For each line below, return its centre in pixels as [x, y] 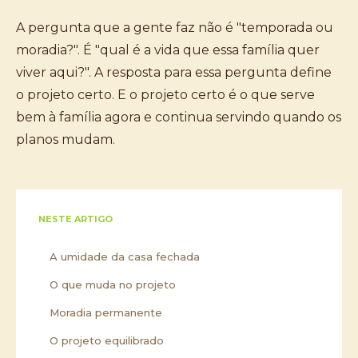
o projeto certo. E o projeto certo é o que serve [165, 95]
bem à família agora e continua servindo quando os [179, 117]
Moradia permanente [106, 312]
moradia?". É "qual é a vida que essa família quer [168, 50]
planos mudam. [66, 139]
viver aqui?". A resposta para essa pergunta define [174, 72]
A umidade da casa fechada [125, 257]
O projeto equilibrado [107, 340]
